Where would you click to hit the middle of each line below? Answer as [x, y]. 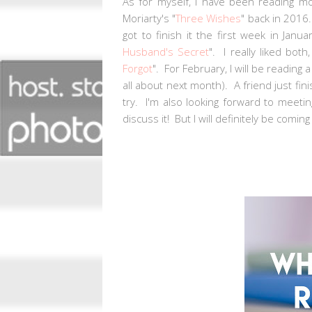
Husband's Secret [166, 51]
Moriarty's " [149, 18]
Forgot [138, 68]
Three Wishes [209, 18]
